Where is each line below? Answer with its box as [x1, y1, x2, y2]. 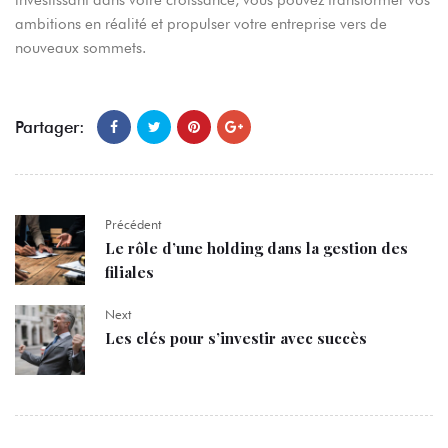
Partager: [15, 116, 85, 137]
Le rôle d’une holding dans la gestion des [105, 238, 408, 259]
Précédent [105, 216, 161, 233]
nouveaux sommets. [15, 39, 146, 58]
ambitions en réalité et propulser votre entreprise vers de [15, 15, 387, 34]
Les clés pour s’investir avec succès [105, 328, 367, 349]
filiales [105, 262, 154, 283]
